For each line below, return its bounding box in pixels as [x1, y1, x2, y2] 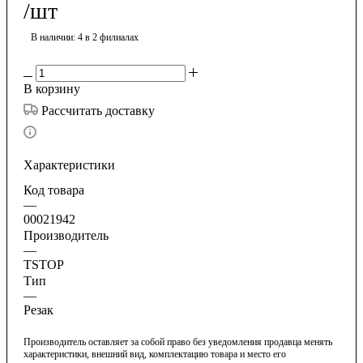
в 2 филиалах [85, 31, 139, 43]
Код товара [23, 182, 84, 197]
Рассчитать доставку [41, 103, 155, 117]
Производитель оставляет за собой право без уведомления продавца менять [23, 335, 332, 348]
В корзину [23, 81, 80, 96]
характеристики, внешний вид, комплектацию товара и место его [23, 348, 286, 360]
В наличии [31, 31, 73, 43]
